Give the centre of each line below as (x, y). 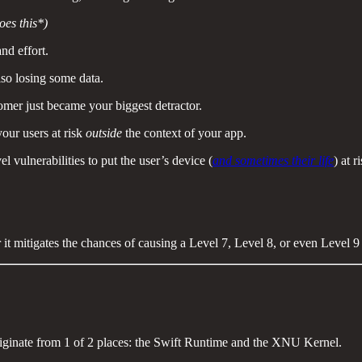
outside (104, 133)
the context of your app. (184, 133)
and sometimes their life (273, 161)
